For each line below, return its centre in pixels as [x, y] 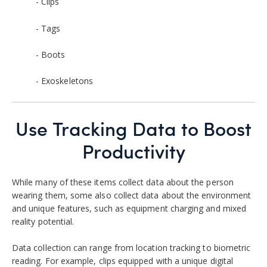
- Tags [48, 28]
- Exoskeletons [64, 81]
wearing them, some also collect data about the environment [132, 195]
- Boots [51, 55]
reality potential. [44, 221]
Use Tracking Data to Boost [133, 128]
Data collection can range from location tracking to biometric [131, 248]
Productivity [133, 151]
